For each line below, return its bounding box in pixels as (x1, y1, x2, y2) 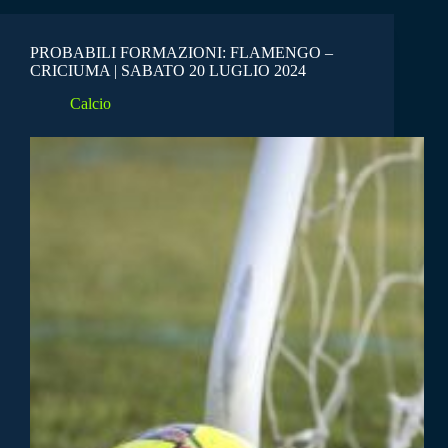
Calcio (70, 94, 111, 112)
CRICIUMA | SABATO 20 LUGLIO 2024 (30, 62, 306, 80)
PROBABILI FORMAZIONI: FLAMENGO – (30, 44, 333, 62)
